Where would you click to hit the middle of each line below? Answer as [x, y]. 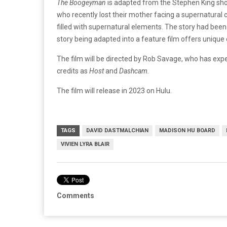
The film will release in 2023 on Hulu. [114, 90]
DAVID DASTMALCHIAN [117, 130]
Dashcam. [134, 71]
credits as [73, 71]
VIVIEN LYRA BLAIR [85, 144]
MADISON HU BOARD [187, 130]
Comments [75, 195]
